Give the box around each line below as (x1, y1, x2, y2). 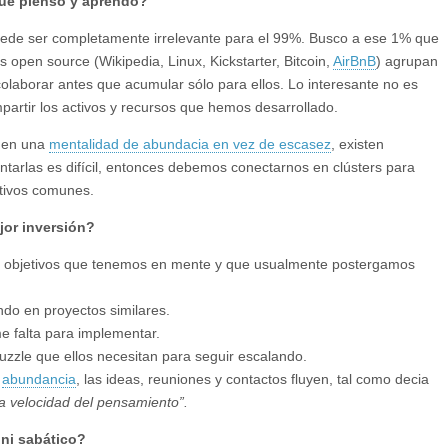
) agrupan (376, 53, 438, 69)
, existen (331, 136, 384, 152)
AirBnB (333, 53, 376, 69)
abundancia (2, 371, 76, 387)
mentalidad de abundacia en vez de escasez (49, 136, 331, 152)
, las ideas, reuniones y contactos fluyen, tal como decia (76, 371, 429, 387)
